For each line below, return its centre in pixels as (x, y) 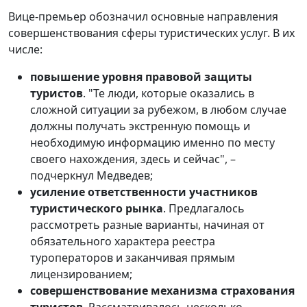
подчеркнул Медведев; (91, 175)
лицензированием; (81, 274)
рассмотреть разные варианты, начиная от (147, 224)
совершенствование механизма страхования (162, 290)
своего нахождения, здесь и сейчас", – (133, 159)
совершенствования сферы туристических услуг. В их (151, 33)
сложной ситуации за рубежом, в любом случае (158, 109)
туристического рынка (97, 208)
